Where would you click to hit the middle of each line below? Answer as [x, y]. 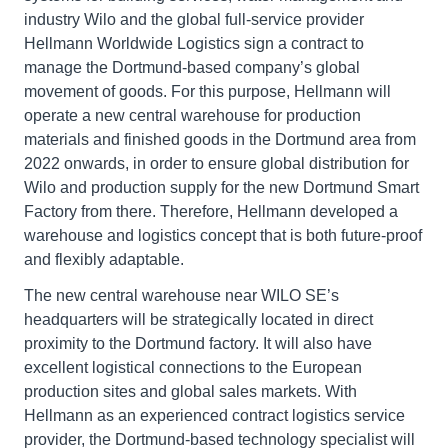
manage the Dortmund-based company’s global [192, 67]
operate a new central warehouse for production [192, 115]
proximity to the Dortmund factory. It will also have [198, 343]
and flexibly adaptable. [104, 259]
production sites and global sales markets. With [190, 391]
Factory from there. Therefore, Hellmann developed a [211, 211]
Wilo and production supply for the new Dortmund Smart [221, 187]
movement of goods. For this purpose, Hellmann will [207, 91]
